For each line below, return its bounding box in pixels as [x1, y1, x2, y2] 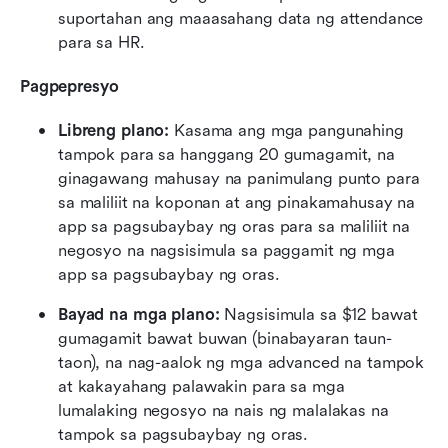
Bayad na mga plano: [58, 305, 220, 325]
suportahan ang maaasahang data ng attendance [58, 9, 424, 29]
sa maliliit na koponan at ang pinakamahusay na [58, 193, 416, 213]
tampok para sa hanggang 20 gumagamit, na [58, 145, 395, 165]
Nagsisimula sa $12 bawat [219, 305, 418, 325]
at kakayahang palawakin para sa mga [58, 377, 345, 397]
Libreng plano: [58, 121, 170, 141]
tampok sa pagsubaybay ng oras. [58, 425, 309, 445]
